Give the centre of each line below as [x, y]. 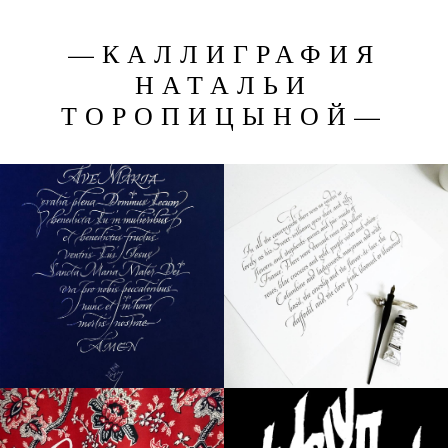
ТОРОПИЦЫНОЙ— [224, 115]
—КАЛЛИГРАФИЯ [224, 53]
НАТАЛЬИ [224, 84]
